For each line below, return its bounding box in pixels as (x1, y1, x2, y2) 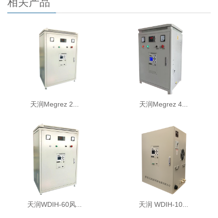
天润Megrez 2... (30, 100, 79, 109)
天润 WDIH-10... (139, 200, 188, 208)
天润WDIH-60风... (27, 200, 82, 208)
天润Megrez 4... (139, 100, 188, 109)
